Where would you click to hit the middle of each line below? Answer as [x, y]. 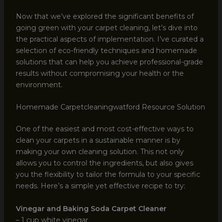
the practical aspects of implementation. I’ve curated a [110, 39]
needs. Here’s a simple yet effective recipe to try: [100, 186]
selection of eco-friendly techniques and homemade [106, 50]
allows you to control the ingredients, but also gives [104, 163]
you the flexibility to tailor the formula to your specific [108, 175]
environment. [39, 84]
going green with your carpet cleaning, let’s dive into [107, 28]
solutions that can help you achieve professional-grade [109, 62]
